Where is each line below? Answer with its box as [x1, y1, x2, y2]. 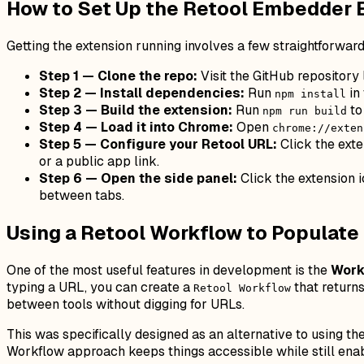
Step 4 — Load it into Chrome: [39, 119, 233, 136]
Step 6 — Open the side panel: [39, 170, 237, 188]
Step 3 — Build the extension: [39, 102, 232, 119]
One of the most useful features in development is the [6, 262, 331, 279]
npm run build [262, 105, 347, 118]
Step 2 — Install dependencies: [39, 84, 245, 102]
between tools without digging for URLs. [6, 296, 245, 314]
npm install [275, 88, 346, 101]
